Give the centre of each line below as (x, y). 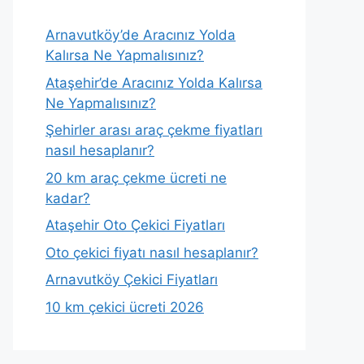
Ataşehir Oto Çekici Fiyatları (135, 225)
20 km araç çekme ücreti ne (136, 178)
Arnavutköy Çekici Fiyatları (132, 279)
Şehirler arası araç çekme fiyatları (154, 130)
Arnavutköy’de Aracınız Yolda (141, 35)
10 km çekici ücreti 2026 (125, 307)
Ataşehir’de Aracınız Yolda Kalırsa (154, 82)
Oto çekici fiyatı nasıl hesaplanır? (152, 252)
